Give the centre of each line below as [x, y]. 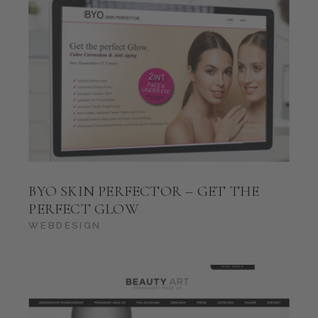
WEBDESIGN [65, 225]
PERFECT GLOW [83, 209]
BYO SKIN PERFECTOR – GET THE [144, 191]
